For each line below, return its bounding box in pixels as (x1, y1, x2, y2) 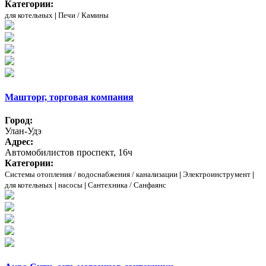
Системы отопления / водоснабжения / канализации (5, 170, 178, 179)
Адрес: (5, 137, 33, 147)
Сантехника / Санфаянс (88, 180, 166, 190)
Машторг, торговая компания (5, 91, 134, 102)
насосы (58, 180, 83, 190)
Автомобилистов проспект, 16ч (5, 147, 132, 158)
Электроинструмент (183, 170, 251, 179)
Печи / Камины (58, 10, 109, 20)
